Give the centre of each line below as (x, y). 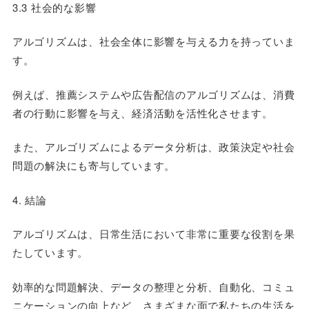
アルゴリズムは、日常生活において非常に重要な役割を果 (153, 233)
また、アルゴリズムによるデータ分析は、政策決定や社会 (153, 147)
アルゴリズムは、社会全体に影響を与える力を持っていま (153, 41)
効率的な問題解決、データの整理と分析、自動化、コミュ (153, 286)
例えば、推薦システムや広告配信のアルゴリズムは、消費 (153, 94)
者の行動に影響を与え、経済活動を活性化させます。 (142, 112)
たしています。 (50, 252)
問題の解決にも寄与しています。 (94, 165)
